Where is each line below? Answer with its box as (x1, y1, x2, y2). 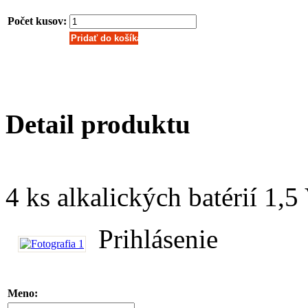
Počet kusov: (8, 14, 67, 27)
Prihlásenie (98, 223, 218, 254)
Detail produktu (5, 109, 190, 139)
